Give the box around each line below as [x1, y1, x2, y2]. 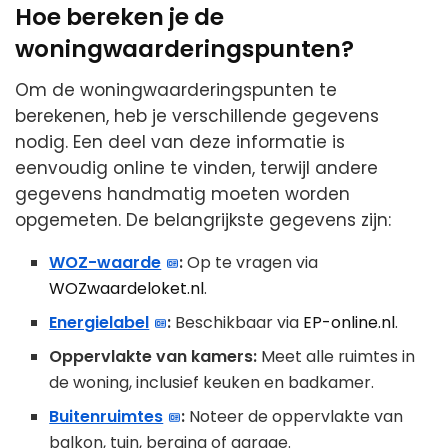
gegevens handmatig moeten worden [15, 181, 350, 206]
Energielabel [49, 310, 150, 334]
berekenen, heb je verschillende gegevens [15, 103, 379, 128]
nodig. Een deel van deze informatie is [15, 129, 345, 154]
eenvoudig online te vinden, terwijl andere [15, 155, 378, 180]
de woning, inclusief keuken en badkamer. [49, 370, 375, 394]
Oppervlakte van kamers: [49, 344, 258, 368]
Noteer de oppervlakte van [185, 404, 404, 428]
